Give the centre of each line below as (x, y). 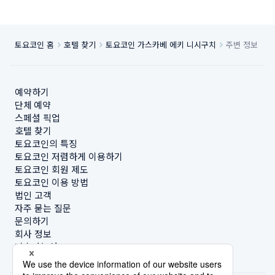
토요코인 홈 (34, 45)
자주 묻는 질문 (43, 208)
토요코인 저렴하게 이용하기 (69, 156)
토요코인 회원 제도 (52, 169)
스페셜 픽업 (37, 118)
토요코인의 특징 (46, 143)
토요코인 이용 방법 (52, 182)
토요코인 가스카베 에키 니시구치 (161, 45)
